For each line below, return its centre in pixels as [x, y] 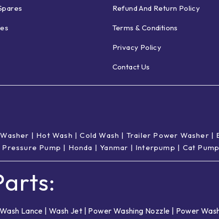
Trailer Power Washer [168, 135]
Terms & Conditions [145, 28]
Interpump [155, 148]
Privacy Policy [137, 47]
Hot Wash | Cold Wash [78, 135]
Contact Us [131, 67]
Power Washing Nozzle [129, 211]
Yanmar [114, 148]
